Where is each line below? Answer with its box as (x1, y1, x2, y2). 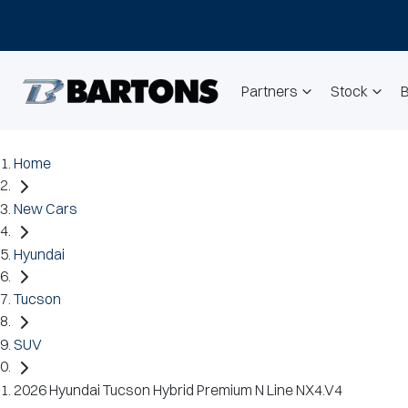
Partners (241, 82, 298, 100)
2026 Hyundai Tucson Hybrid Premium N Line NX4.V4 (14, 380, 342, 399)
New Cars (14, 199, 77, 218)
